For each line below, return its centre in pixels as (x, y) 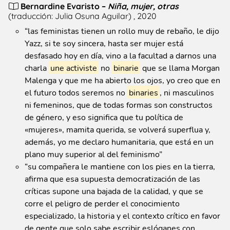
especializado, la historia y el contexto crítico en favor (122, 215)
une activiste (74, 67)
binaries (143, 92)
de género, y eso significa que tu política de (104, 117)
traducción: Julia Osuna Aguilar (70, 15)
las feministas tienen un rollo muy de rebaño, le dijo (123, 30)
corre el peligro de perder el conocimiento (102, 203)
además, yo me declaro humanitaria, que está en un (119, 141)
